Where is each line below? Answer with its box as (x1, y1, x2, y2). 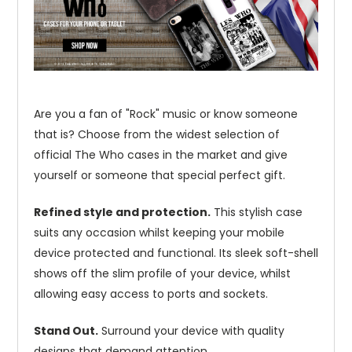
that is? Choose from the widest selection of (34, 126, 280, 143)
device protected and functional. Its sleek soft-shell (34, 245, 318, 262)
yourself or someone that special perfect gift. (34, 167, 285, 184)
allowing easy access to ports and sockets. (34, 286, 268, 302)
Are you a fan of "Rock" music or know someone (34, 106, 298, 123)
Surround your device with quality (98, 323, 284, 339)
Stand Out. (34, 323, 98, 339)
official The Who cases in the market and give (34, 147, 288, 163)
